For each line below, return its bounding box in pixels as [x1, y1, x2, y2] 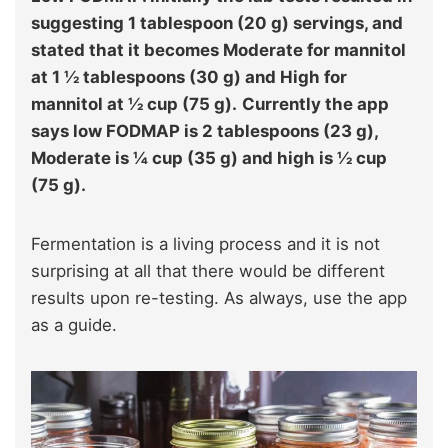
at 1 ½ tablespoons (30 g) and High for [31, 66, 347, 87]
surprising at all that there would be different [31, 260, 385, 281]
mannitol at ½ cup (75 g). [31, 93, 237, 114]
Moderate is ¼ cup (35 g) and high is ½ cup [31, 147, 387, 168]
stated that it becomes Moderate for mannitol [31, 39, 406, 60]
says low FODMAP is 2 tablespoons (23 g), [31, 120, 378, 141]
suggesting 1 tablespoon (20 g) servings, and [31, 12, 403, 33]
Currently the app [242, 93, 389, 114]
